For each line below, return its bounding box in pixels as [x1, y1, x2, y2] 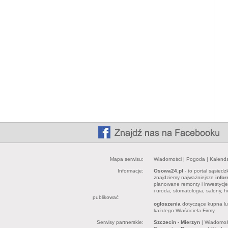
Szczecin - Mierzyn [154, 219, 200, 225]
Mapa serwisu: [110, 156, 144, 162]
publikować [93, 194, 119, 200]
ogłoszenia [154, 201, 181, 207]
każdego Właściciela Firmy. [154, 208, 216, 213]
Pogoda [186, 156, 205, 162]
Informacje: [118, 168, 144, 174]
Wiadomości [154, 156, 182, 162]
